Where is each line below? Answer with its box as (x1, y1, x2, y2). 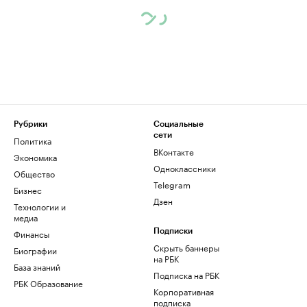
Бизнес (14, 183, 42, 197)
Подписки (153, 227, 193, 236)
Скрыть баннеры (153, 241, 219, 254)
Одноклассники (153, 161, 216, 175)
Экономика (14, 150, 57, 164)
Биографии (14, 243, 57, 257)
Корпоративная (153, 284, 214, 298)
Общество (14, 167, 55, 180)
